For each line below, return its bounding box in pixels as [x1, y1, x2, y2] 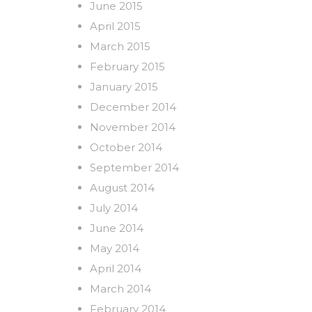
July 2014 [90, 201, 138, 214]
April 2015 [90, 19, 141, 33]
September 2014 [90, 160, 179, 174]
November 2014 [90, 120, 175, 134]
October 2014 [90, 140, 162, 154]
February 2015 [90, 59, 165, 73]
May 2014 [90, 241, 139, 255]
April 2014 [90, 261, 141, 275]
